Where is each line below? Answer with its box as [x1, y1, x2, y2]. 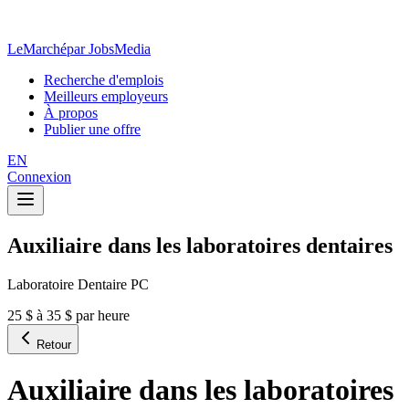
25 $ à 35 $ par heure [7, 307, 130, 323]
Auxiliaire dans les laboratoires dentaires [7, 233, 393, 257]
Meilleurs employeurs [44, 89, 168, 104]
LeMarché [7, 41, 67, 57]
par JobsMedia [67, 41, 151, 57]
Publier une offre [44, 121, 141, 137]
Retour [37, 337, 71, 351]
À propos [44, 105, 98, 121]
